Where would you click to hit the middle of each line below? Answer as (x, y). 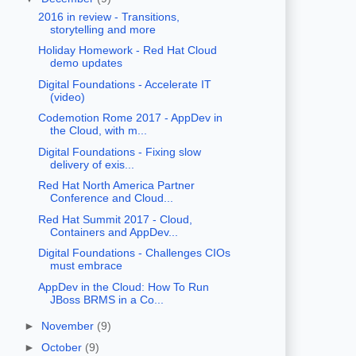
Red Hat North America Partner (116, 186)
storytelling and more (103, 29)
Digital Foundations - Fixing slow (119, 151)
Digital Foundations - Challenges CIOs (134, 253)
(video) (67, 97)
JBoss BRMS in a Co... (106, 299)
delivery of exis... (92, 164)
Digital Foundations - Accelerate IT (124, 84)
